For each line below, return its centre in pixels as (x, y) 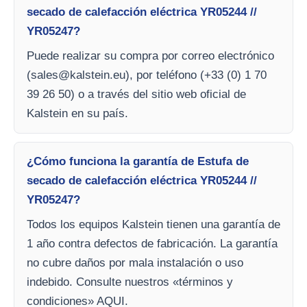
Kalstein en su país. (77, 113)
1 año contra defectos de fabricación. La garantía (152, 243)
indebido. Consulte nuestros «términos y (130, 282)
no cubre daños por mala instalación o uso (135, 262)
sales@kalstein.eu (78, 75)
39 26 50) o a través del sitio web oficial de (136, 94)
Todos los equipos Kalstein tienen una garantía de (153, 224)
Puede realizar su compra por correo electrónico (150, 56)
